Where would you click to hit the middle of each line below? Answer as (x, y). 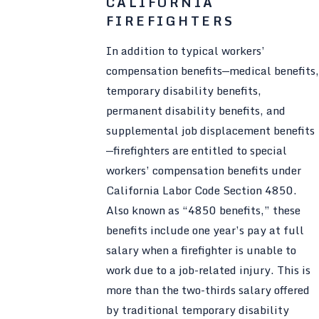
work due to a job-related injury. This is (208, 270)
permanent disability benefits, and (195, 111)
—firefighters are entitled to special (196, 151)
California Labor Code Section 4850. (201, 190)
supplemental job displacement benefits (210, 131)
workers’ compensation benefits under (203, 171)
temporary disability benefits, (183, 91)
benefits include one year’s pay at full (205, 230)
